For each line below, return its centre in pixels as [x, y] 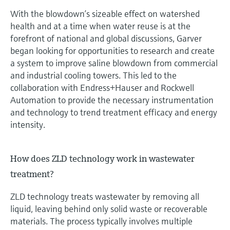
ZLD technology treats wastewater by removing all [105, 197]
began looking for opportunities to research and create [112, 51]
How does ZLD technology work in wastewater [102, 158]
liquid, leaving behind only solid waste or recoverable [109, 209]
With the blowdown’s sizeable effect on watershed [105, 14]
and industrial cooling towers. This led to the [93, 75]
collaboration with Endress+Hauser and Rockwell [102, 88]
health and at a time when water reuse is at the [100, 26]
